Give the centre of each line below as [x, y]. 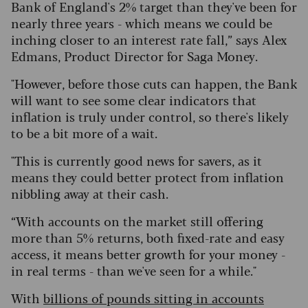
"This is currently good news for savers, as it [136, 161]
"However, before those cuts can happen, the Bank [154, 84]
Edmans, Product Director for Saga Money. [134, 56]
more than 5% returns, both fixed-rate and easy [148, 238]
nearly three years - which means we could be [142, 23]
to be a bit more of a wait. [86, 133]
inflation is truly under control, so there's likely [150, 117]
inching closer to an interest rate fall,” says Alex [149, 40]
